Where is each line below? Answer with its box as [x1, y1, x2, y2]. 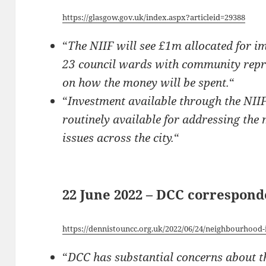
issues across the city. [62, 129, 175, 145]
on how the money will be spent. [62, 74, 230, 90]
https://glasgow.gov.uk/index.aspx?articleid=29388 [62, 12, 246, 23]
